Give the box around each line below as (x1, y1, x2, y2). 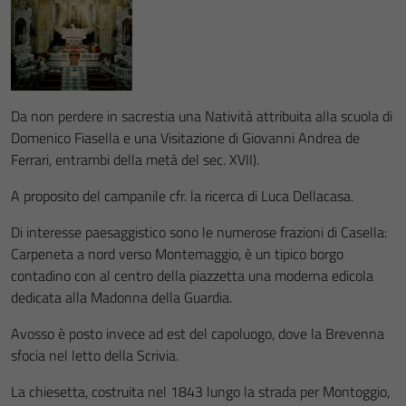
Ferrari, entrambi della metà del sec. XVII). (11, 149, 259, 170)
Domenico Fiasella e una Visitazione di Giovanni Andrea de (11, 127, 360, 149)
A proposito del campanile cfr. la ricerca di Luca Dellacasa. (11, 185, 353, 207)
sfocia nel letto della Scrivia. (11, 344, 179, 366)
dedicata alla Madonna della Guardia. (11, 286, 232, 308)
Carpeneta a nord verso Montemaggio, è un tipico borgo (11, 243, 343, 265)
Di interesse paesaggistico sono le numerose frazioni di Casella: (11, 221, 387, 243)
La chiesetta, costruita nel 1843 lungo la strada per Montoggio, (11, 381, 390, 402)
